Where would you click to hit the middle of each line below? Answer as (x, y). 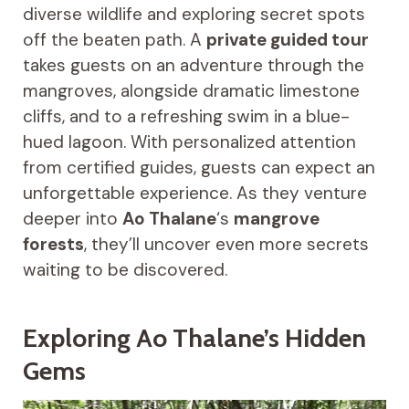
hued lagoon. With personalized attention (189, 142)
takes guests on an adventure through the (193, 65)
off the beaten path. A (114, 40)
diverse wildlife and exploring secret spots (194, 14)
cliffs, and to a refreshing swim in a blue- (186, 116)
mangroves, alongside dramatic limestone (191, 91)
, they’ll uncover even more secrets (226, 244)
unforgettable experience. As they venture (194, 193)
